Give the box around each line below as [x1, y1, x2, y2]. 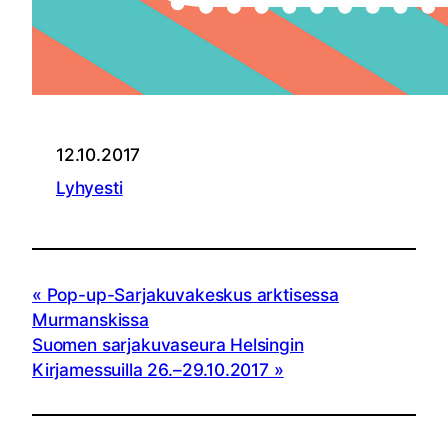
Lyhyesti [56, 177, 123, 199]
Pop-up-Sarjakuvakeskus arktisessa [46, 284, 339, 306]
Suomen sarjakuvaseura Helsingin [32, 334, 304, 356]
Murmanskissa [32, 309, 149, 331]
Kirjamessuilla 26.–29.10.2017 [32, 359, 269, 381]
